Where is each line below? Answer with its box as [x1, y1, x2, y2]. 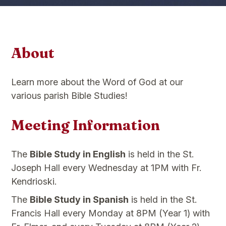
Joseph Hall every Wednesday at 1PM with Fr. [11, 162, 202, 173]
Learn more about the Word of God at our [11, 77, 184, 88]
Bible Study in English [30, 148, 126, 159]
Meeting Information [11, 116, 160, 134]
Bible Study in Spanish [30, 194, 129, 205]
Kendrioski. [11, 176, 57, 187]
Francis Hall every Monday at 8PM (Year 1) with [11, 207, 210, 218]
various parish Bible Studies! [11, 90, 128, 101]
